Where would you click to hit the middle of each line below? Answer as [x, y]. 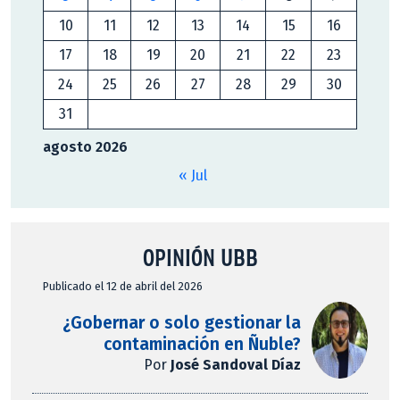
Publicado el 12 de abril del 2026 [123, 286]
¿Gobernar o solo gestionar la [182, 323]
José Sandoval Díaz [236, 365]
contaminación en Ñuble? [203, 345]
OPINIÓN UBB [200, 257]
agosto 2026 [85, 146]
